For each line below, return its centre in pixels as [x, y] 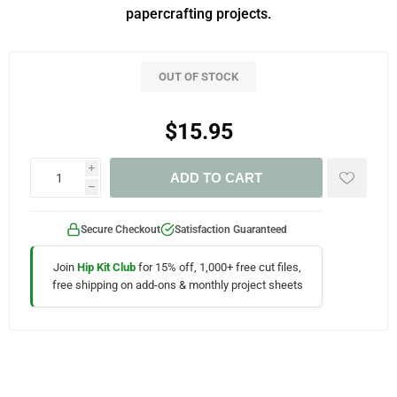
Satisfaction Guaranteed [230, 230]
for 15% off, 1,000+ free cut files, [218, 267]
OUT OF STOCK [198, 77]
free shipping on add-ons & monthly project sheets [177, 285]
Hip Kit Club [106, 267]
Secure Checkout [120, 230]
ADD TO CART [216, 178]
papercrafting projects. [198, 14]
